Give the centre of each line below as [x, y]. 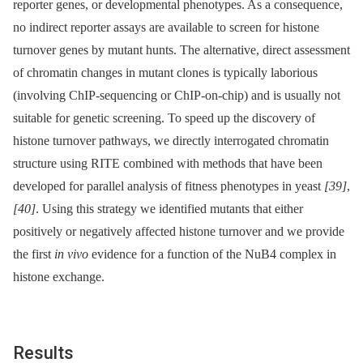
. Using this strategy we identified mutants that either [169, 208]
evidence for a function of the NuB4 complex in [212, 254]
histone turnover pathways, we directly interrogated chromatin [171, 140]
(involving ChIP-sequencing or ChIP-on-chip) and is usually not [177, 95]
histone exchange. [59, 276]
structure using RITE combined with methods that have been [168, 163]
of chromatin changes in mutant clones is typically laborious [165, 72]
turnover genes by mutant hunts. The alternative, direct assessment [181, 49]
